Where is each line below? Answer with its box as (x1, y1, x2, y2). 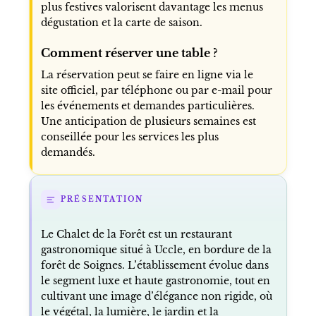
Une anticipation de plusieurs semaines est (40, 114, 256, 128)
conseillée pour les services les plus (40, 130, 219, 143)
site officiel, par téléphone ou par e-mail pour (40, 83, 272, 97)
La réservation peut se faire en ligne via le (40, 68, 253, 81)
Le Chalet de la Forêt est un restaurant (40, 227, 232, 241)
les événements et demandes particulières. (40, 99, 255, 112)
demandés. (40, 145, 95, 159)
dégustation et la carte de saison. (40, 16, 202, 29)
